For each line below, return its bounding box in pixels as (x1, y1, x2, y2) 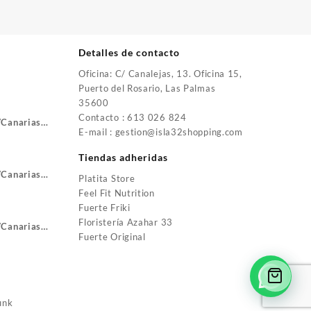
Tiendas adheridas (78, 151, 169, 164)
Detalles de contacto (78, 47, 180, 59)
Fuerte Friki (78, 202, 131, 214)
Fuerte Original (78, 231, 146, 243)
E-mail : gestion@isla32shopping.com (78, 126, 243, 138)
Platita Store (78, 173, 135, 185)
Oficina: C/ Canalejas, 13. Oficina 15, (78, 68, 242, 80)
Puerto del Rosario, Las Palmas (78, 83, 216, 94)
